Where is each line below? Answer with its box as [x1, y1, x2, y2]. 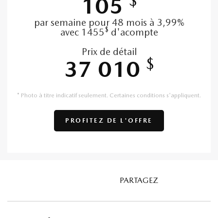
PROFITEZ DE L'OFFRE [65, 116, 153, 124]
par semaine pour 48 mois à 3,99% [34, 16, 184, 28]
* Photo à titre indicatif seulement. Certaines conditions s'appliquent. [17, 91, 201, 99]
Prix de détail [81, 45, 137, 57]
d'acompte [108, 26, 158, 38]
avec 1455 [60, 26, 105, 38]
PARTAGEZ [120, 175, 166, 185]
